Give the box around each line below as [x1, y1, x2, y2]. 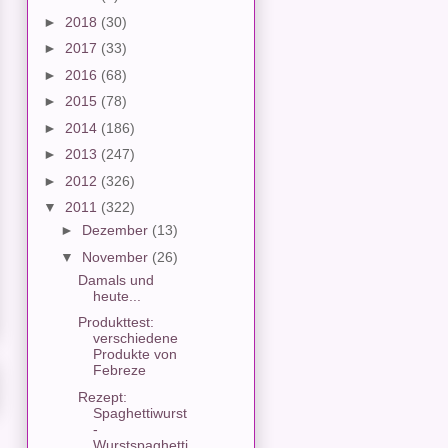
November [81, 248, 152, 265]
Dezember [81, 222, 152, 239]
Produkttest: [77, 314, 154, 331]
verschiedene [92, 330, 178, 347]
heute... [92, 287, 141, 304]
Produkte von [92, 346, 177, 363]
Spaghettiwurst [92, 404, 187, 421]
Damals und [77, 271, 154, 288]
